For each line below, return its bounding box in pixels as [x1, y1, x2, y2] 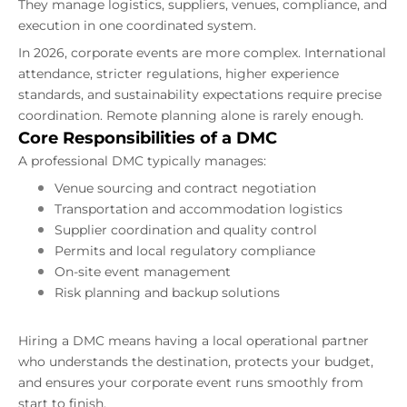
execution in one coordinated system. [18, 17, 256, 34]
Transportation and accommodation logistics [55, 201, 342, 217]
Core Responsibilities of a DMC [18, 128, 277, 148]
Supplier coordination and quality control [55, 222, 317, 238]
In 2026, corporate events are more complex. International [18, 45, 386, 61]
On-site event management [55, 263, 231, 280]
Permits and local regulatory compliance [55, 243, 315, 259]
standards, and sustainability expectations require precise [18, 86, 382, 103]
